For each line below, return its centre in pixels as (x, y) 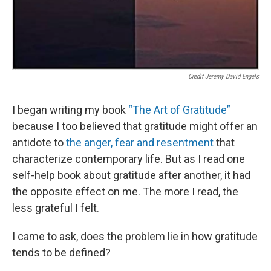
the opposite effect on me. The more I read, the (125, 191)
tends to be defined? (61, 252)
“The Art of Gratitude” (179, 109)
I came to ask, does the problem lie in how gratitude (135, 236)
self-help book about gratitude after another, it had (131, 175)
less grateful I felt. (56, 207)
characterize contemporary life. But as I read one (129, 158)
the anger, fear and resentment (140, 142)
